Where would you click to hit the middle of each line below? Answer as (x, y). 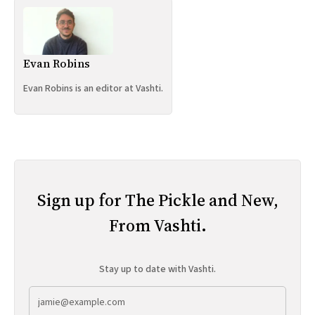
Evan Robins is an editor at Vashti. (93, 88)
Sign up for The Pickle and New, (157, 200)
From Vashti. (157, 226)
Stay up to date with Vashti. (157, 270)
